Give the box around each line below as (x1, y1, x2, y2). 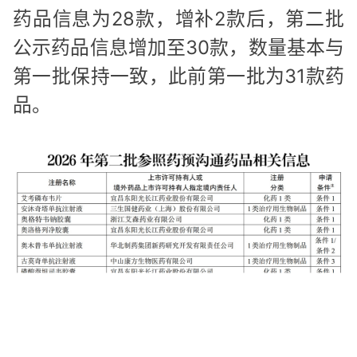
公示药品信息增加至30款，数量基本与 (13, 35, 344, 59)
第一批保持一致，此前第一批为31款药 (13, 64, 344, 88)
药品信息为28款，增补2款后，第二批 (13, 6, 344, 30)
